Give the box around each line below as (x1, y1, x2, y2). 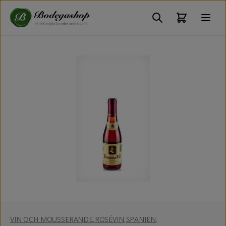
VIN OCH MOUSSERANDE (10, 214, 93, 224)
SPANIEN (126, 214, 156, 224)
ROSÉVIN (94, 214, 124, 224)
